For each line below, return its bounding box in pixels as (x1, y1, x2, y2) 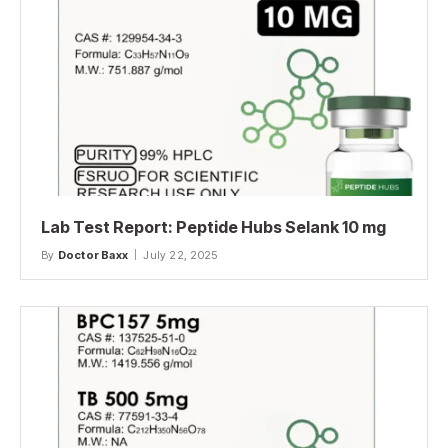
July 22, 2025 (143, 247, 218, 262)
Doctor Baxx (57, 247, 129, 262)
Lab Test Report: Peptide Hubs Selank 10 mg (41, 216, 386, 237)
